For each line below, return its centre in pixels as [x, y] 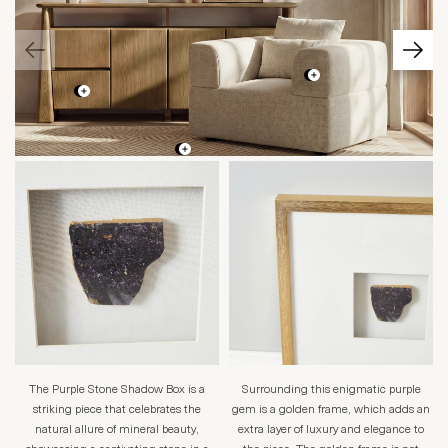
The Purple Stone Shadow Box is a [117, 390]
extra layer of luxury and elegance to [331, 430]
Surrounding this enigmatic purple [331, 390]
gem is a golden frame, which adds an [331, 410]
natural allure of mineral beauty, [117, 430]
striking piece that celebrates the [117, 410]
